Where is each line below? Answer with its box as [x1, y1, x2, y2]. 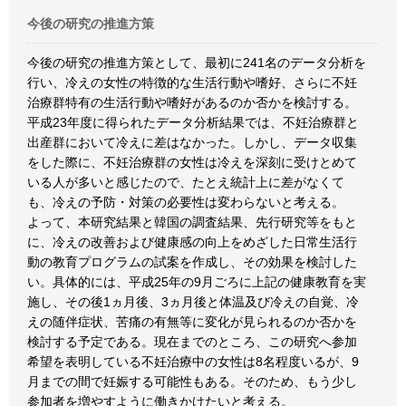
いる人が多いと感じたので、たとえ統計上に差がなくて [27, 175, 344, 189]
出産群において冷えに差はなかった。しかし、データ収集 [27, 135, 357, 150]
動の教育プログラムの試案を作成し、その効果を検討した [27, 255, 357, 269]
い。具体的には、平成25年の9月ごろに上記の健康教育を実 [27, 275, 366, 289]
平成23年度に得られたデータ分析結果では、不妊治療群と [27, 115, 359, 130]
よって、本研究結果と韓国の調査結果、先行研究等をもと [27, 215, 357, 229]
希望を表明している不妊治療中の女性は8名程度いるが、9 [27, 354, 359, 369]
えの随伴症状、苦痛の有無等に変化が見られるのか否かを [27, 314, 357, 329]
